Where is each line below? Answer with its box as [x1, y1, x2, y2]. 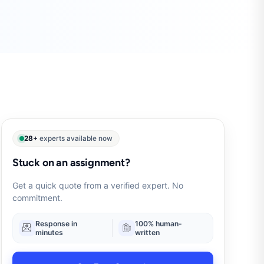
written [135, 227, 160, 237]
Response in [35, 219, 77, 228]
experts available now [37, 134, 113, 143]
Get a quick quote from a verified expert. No [12, 180, 183, 190]
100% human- [135, 219, 183, 228]
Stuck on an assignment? [12, 156, 130, 169]
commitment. [12, 192, 62, 203]
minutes [35, 227, 63, 237]
